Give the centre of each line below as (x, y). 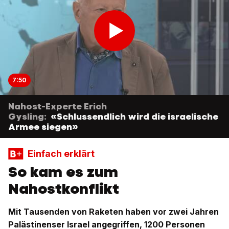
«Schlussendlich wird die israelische (134, 117)
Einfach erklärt (61, 154)
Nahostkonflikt (64, 189)
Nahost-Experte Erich (58, 106)
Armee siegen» (43, 127)
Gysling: (27, 117)
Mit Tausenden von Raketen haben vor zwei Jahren (113, 212)
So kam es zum (63, 172)
